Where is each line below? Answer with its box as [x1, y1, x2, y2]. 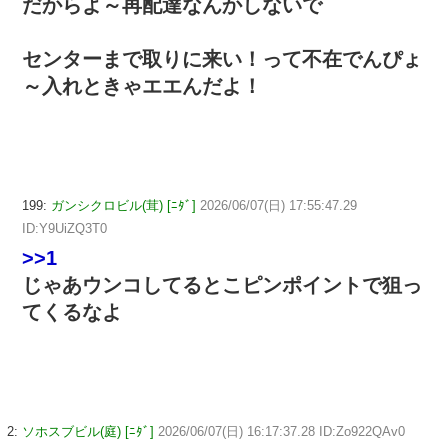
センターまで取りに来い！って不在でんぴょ [22, 48, 422, 71]
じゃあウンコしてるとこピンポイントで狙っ [22, 274, 422, 297]
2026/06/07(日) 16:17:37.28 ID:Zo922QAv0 [158, 423, 405, 439]
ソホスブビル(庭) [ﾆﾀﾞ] [22, 423, 154, 439]
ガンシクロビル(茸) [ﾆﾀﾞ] [51, 198, 196, 214]
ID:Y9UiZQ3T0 [22, 221, 107, 237]
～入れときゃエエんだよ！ [22, 75, 262, 98]
